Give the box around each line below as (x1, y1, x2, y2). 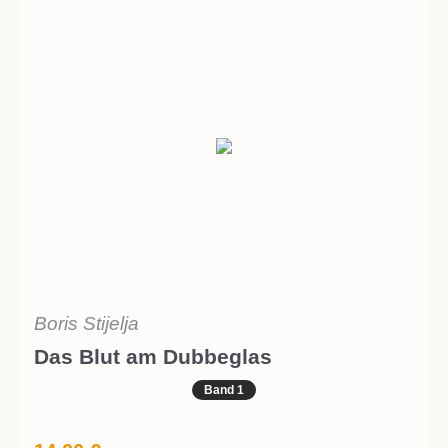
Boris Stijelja (34, 312, 139, 334)
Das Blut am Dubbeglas (34, 344, 272, 368)
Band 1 (204, 382, 244, 397)
